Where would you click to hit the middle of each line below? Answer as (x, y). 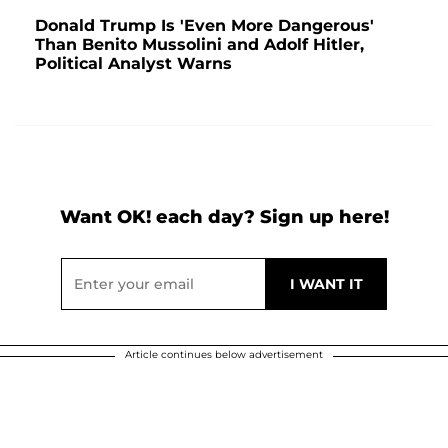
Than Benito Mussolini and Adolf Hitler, (199, 45)
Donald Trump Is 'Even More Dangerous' (204, 26)
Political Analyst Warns (133, 64)
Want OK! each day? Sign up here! (224, 217)
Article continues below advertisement (224, 355)
